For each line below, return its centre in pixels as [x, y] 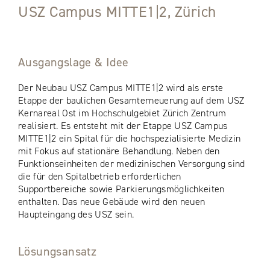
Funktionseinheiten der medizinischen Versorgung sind [132, 163]
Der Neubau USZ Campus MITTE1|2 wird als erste [121, 87]
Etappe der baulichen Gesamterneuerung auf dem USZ [131, 100]
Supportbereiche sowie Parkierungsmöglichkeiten [121, 189]
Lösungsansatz [58, 251]
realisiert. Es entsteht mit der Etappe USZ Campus [123, 125]
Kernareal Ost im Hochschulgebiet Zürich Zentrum [122, 113]
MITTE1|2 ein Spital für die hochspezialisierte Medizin [130, 138]
